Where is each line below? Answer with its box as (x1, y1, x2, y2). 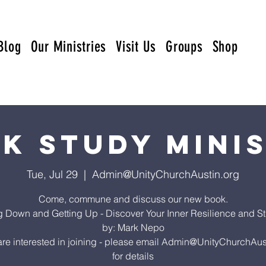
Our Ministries (30, 38, 106, 55)
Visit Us (116, 38, 156, 55)
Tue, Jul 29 (27, 167, 78, 181)
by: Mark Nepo (102, 221, 164, 233)
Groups (166, 38, 203, 55)
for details (112, 250, 154, 262)
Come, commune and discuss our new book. (38, 193, 228, 205)
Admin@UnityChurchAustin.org (92, 167, 239, 181)
